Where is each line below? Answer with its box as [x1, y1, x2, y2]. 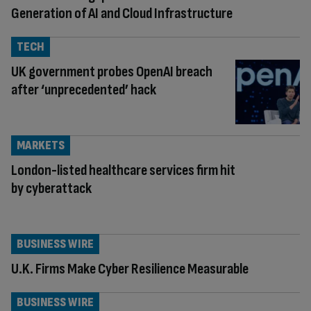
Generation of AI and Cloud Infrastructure [11, 3, 233, 23]
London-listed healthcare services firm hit [11, 160, 235, 180]
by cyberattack [11, 178, 92, 198]
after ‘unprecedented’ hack [11, 80, 156, 99]
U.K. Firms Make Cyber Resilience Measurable [11, 259, 249, 278]
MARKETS [17, 137, 65, 153]
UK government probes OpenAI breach [11, 62, 212, 81]
